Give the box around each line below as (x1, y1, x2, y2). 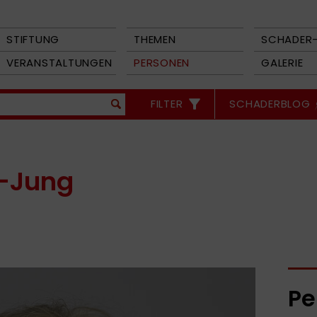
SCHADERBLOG (229, 96, 311, 111)
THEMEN (134, 32, 176, 47)
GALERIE (261, 55, 304, 70)
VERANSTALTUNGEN (6, 55, 113, 70)
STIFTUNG (6, 32, 59, 47)
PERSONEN (134, 55, 190, 70)
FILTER (150, 96, 183, 111)
